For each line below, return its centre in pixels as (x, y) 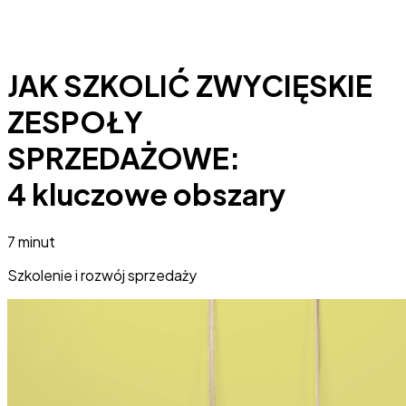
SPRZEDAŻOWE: (124, 158)
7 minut (31, 241)
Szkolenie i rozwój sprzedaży (102, 275)
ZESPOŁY (75, 122)
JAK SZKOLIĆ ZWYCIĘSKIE (190, 86)
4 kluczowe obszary (146, 194)
